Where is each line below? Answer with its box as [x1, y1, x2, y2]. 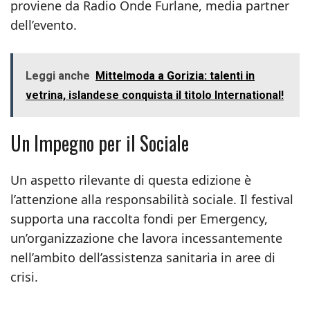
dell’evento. [10, 17, 77, 33]
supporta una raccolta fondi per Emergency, [10, 210, 268, 227]
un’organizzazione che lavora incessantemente [10, 230, 282, 246]
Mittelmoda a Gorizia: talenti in [95, 69, 255, 82]
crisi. [10, 268, 38, 285]
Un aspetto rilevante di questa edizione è [10, 172, 251, 188]
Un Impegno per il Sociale [10, 129, 189, 157]
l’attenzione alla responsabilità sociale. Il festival [10, 191, 293, 208]
